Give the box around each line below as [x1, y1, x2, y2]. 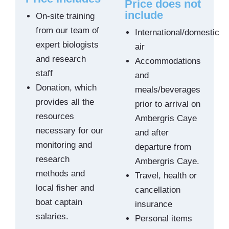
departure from [135, 142, 191, 152]
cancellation [135, 185, 180, 195]
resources [36, 111, 74, 122]
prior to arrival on [135, 99, 200, 109]
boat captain [36, 197, 82, 208]
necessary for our [36, 126, 103, 136]
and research [36, 54, 86, 64]
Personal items [135, 214, 192, 224]
